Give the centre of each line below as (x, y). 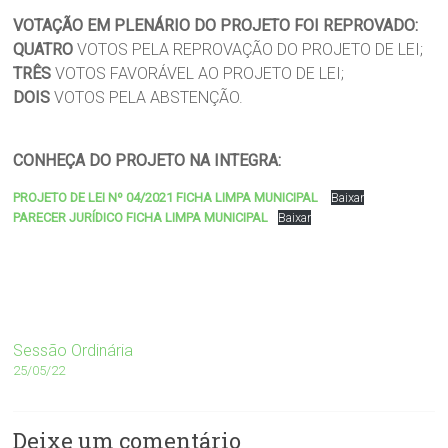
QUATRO (45, 50)
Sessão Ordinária (73, 351)
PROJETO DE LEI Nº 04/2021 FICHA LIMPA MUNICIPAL (166, 198)
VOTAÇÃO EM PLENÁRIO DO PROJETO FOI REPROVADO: (216, 26)
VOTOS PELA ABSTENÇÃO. (149, 98)
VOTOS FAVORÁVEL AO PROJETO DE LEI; (200, 74)
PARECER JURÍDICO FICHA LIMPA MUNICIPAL (141, 218)
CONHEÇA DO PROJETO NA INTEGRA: (147, 161)
